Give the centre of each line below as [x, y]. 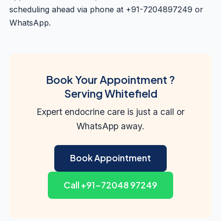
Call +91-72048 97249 [110, 185]
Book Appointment [110, 158]
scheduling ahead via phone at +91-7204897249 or [107, 9]
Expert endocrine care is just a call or [110, 111]
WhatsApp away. [110, 126]
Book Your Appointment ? [110, 79]
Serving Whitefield [110, 93]
